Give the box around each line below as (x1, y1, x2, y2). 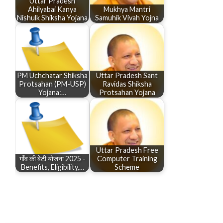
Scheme (114, 163, 139, 172)
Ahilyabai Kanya (28, 5, 77, 14)
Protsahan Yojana (99, 88, 155, 97)
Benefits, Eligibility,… (20, 163, 84, 172)
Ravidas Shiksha (102, 80, 152, 89)
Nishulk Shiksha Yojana (17, 13, 88, 22)
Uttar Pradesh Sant (96, 71, 158, 80)
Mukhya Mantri (104, 5, 150, 14)
